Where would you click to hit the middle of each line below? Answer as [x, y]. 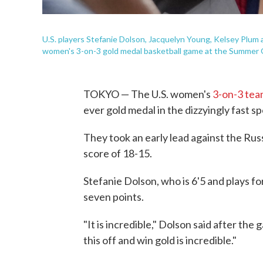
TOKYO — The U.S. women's [148, 94]
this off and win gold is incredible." [160, 240]
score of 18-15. [118, 154]
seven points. [114, 197]
